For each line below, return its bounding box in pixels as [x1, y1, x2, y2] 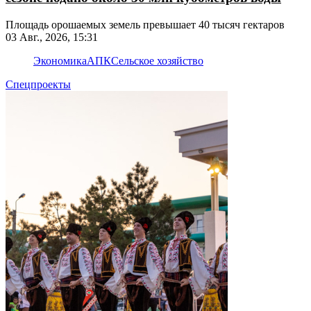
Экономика [33, 54, 87, 67]
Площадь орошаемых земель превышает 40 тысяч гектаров [6, 18, 285, 31]
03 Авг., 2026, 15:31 [6, 31, 98, 43]
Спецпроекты [6, 78, 71, 90]
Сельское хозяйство [111, 54, 203, 67]
